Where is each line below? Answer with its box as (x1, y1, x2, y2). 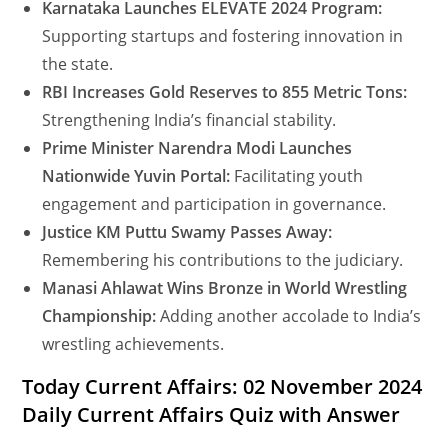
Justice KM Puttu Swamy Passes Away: (42, 221, 333, 244)
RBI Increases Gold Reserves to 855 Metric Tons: (42, 81, 408, 104)
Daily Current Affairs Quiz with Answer (22, 401, 401, 429)
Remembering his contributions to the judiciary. (42, 249, 404, 272)
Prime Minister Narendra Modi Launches (42, 137, 353, 160)
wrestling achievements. (42, 333, 225, 356)
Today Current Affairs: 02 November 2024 (22, 373, 423, 401)
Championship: (42, 305, 157, 328)
